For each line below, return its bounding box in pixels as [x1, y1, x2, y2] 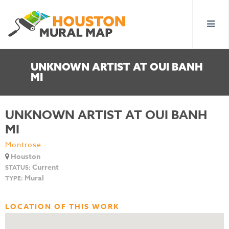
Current [31, 162, 59, 173]
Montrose [5, 140, 41, 149]
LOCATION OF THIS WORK [5, 201, 119, 212]
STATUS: [5, 163, 31, 172]
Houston [9, 151, 40, 162]
